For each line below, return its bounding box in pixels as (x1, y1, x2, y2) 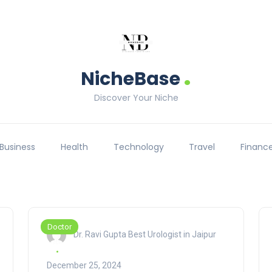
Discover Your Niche (93, 92, 178, 104)
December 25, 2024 (47, 260, 121, 271)
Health (60, 141, 88, 154)
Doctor (47, 222, 72, 232)
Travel (189, 141, 216, 154)
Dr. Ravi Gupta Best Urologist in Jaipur (73, 229, 216, 239)
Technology (113, 141, 164, 154)
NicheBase (81, 66, 180, 92)
